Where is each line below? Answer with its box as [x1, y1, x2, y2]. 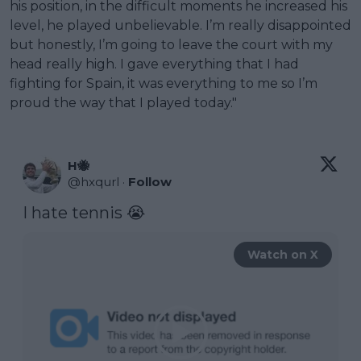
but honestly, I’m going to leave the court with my [10, 36, 333, 52]
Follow [128, 173, 172, 189]
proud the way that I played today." [10, 94, 237, 110]
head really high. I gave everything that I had [10, 56, 299, 72]
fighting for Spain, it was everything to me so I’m [10, 75, 317, 91]
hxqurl [81, 173, 119, 189]
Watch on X [247, 247, 318, 262]
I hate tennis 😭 [23, 202, 149, 222]
